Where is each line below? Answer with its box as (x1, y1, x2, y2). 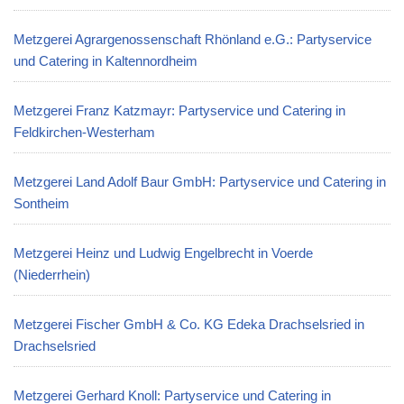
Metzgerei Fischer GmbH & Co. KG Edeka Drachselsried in (14, 317, 364, 332)
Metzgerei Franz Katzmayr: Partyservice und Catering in (14, 103, 345, 118)
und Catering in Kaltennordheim (14, 53, 197, 69)
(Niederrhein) (14, 267, 90, 282)
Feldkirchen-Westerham (14, 124, 155, 140)
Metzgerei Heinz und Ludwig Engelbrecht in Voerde (14, 245, 313, 261)
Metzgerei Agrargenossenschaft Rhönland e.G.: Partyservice (14, 32, 372, 47)
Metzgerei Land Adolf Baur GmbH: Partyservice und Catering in (14, 174, 386, 189)
